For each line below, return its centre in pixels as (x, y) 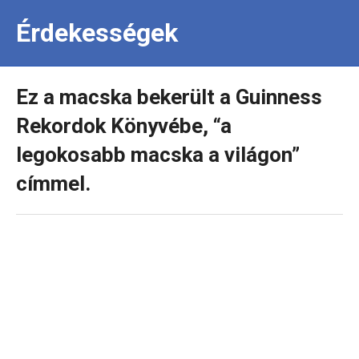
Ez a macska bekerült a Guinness (169, 97)
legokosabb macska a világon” (158, 155)
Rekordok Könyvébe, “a (124, 126)
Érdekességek (97, 33)
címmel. (53, 184)
